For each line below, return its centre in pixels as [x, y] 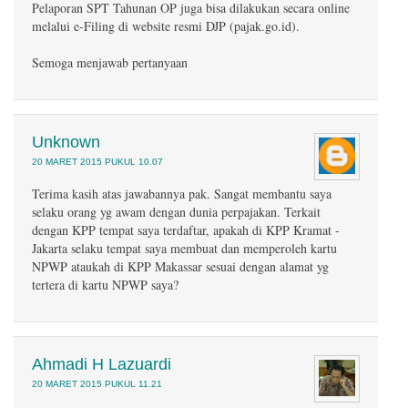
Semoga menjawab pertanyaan [110, 62]
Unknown [66, 142]
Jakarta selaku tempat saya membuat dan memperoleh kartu [184, 248]
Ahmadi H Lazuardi [102, 364]
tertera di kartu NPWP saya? [105, 285]
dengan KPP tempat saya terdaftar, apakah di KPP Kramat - [186, 230]
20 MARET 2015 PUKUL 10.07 [97, 162]
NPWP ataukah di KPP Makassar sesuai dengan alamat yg [180, 266]
